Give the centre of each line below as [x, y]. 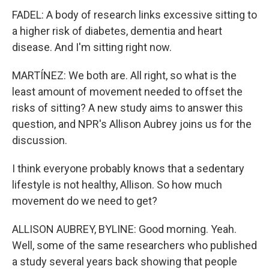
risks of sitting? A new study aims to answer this [128, 108]
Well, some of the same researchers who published [134, 245]
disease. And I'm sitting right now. [92, 47]
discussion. [40, 140]
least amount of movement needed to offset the [127, 92]
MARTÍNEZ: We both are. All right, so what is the [124, 75]
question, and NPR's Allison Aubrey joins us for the [132, 124]
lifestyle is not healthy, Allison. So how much [117, 185]
